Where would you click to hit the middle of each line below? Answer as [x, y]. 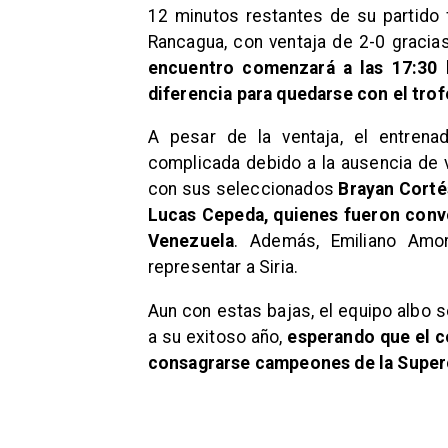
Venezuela [191, 241]
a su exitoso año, [217, 336]
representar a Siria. [223, 267]
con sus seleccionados [243, 189]
